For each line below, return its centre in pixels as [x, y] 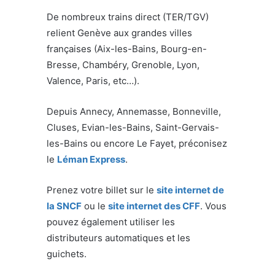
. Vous [213, 206]
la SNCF [64, 206]
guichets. [67, 254]
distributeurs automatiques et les [118, 238]
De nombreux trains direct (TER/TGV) [128, 17]
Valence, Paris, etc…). [93, 80]
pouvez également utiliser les [111, 222]
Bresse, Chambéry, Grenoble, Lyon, [123, 64]
